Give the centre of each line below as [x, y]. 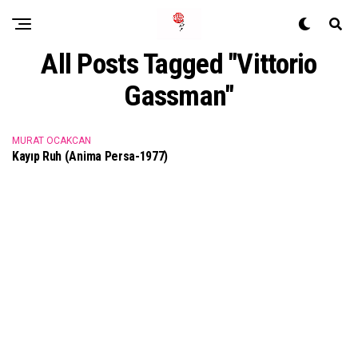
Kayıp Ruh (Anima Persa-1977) [90, 156]
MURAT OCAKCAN [52, 141]
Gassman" [179, 96]
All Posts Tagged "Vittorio [179, 64]
